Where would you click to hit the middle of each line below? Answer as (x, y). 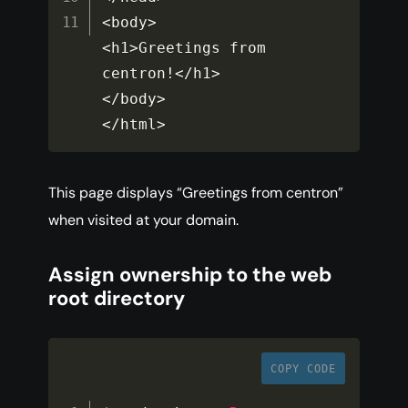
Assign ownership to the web (190, 275)
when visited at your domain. (143, 220)
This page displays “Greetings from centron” (196, 193)
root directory (117, 299)
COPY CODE (303, 369)
